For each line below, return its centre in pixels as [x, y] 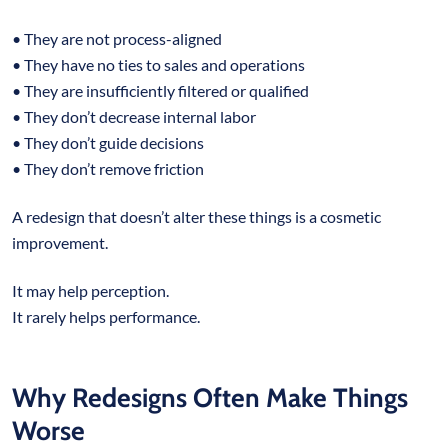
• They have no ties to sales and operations [160, 64]
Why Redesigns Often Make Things [210, 397]
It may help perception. [92, 290]
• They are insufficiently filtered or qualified [162, 90]
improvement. [61, 242]
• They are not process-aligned [118, 38]
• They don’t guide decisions [109, 142]
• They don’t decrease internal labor [135, 116]
